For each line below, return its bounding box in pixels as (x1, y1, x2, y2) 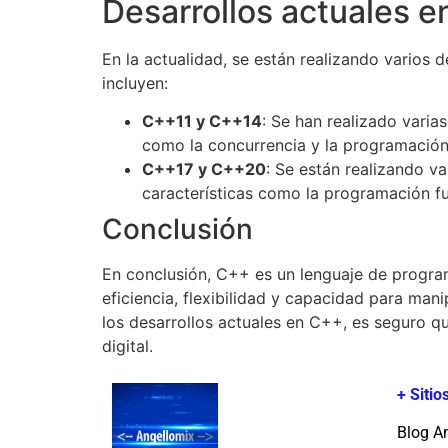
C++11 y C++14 (142, 111, 262, 132)
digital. (102, 336, 153, 357)
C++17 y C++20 (142, 159, 266, 180)
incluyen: (102, 72, 168, 93)
